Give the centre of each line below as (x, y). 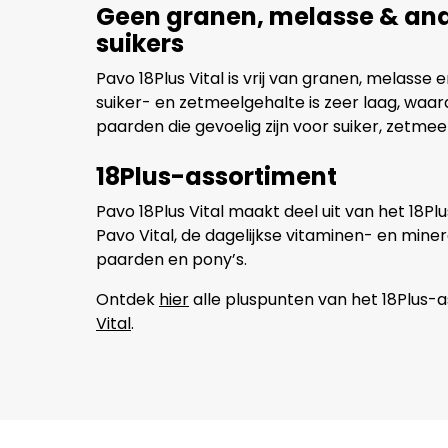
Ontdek (127, 299)
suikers (140, 43)
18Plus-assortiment (216, 176)
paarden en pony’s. (171, 259)
